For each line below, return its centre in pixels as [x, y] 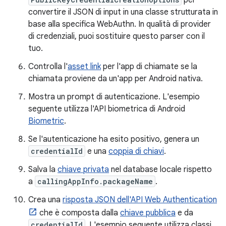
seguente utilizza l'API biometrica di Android [107, 109]
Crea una [45, 200]
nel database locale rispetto [160, 169]
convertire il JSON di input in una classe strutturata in [123, 12]
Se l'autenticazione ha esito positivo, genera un [114, 139]
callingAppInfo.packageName [95, 181]
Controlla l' [48, 67]
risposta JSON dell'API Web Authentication [140, 200]
